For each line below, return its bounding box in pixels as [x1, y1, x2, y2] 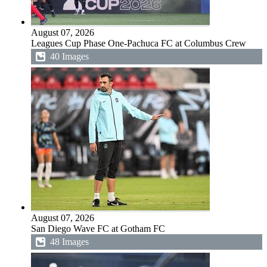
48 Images [50, 237, 89, 247]
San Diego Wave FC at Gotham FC [31, 223, 165, 234]
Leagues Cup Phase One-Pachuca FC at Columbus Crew [31, 38, 246, 48]
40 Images [50, 51, 89, 61]
